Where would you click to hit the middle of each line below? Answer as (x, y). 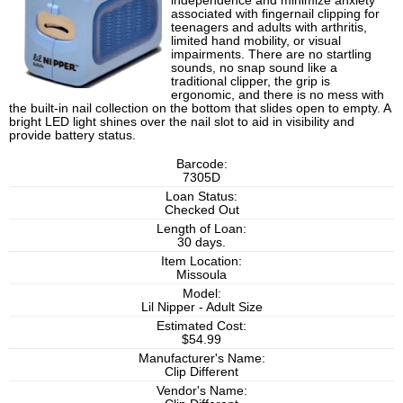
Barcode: (201, 164)
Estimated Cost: (201, 326)
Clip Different (201, 372)
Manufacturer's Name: (201, 358)
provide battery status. (72, 135)
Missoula (201, 274)
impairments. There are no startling (271, 54)
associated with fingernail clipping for (275, 14)
